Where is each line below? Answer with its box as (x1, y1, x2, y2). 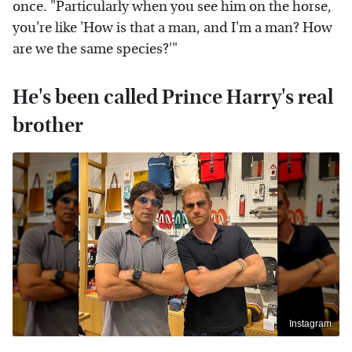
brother (13, 113, 83, 138)
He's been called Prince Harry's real (13, 85, 333, 110)
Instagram (289, 317, 332, 329)
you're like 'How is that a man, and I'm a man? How (13, 20, 332, 37)
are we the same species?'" (13, 41, 178, 58)
